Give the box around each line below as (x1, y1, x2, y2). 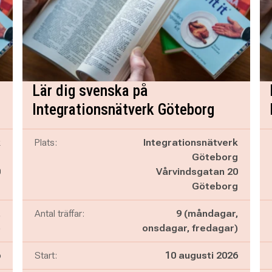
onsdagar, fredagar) (141, 222, 238, 234)
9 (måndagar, (175, 208, 238, 219)
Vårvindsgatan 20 (155, 166, 238, 177)
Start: (34, 250, 57, 261)
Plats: (34, 137, 57, 148)
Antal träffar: (34, 208, 84, 219)
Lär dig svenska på (32, 81, 148, 100)
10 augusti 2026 (165, 250, 238, 261)
